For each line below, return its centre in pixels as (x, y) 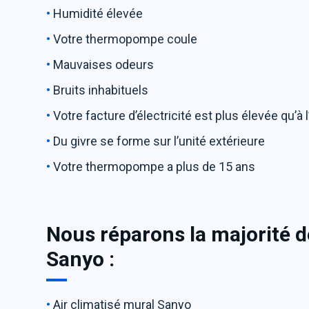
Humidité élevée (100, 13)
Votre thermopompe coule (127, 39)
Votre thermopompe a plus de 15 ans (156, 167)
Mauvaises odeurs (105, 64)
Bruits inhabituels (101, 90)
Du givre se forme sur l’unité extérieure (159, 141)
